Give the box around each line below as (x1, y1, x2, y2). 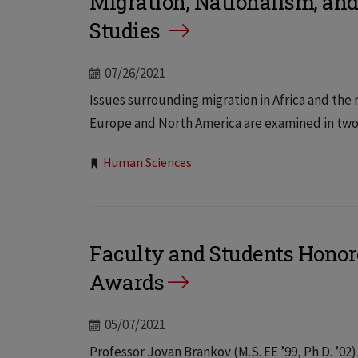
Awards (89, 268, 164, 296)
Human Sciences (103, 154, 192, 171)
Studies (89, 17, 165, 45)
